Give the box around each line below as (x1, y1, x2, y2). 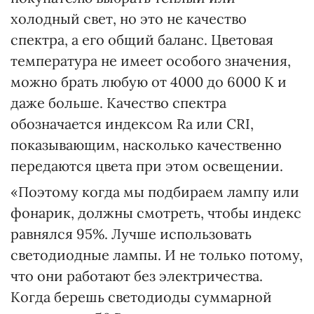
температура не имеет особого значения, (11, 51, 291, 69)
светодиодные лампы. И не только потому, (11, 245, 303, 264)
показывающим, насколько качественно (11, 135, 282, 153)
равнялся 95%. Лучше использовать (11, 224, 252, 243)
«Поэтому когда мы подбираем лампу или (11, 182, 299, 200)
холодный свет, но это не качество (11, 9, 247, 27)
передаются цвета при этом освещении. (11, 156, 283, 175)
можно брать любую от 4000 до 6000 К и (11, 72, 287, 90)
